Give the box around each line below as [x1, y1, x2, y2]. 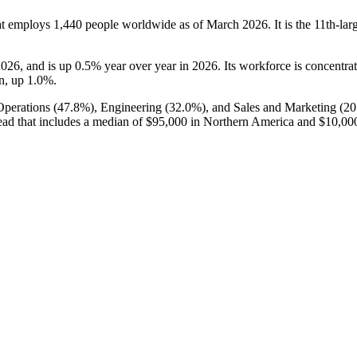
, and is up [20, 58, 75, 73]
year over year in [101, 58, 192, 73]
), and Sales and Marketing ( [202, 100, 343, 114]
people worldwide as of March [82, 17, 242, 31]
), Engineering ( [90, 100, 169, 114]
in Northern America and [187, 114, 319, 128]
